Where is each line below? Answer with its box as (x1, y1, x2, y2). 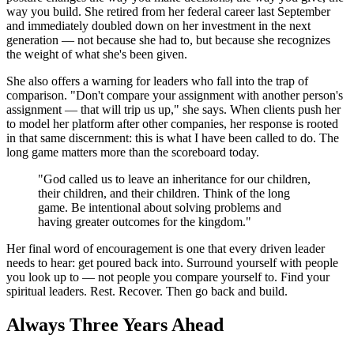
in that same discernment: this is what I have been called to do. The (6, 130, 339, 145)
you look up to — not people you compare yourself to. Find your (6, 269, 330, 284)
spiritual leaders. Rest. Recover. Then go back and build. (6, 284, 288, 298)
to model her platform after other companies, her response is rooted (6, 116, 338, 130)
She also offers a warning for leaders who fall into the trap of (6, 73, 308, 88)
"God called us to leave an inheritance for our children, (38, 171, 311, 186)
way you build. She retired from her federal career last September (6, 4, 330, 18)
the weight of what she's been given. (6, 47, 187, 61)
